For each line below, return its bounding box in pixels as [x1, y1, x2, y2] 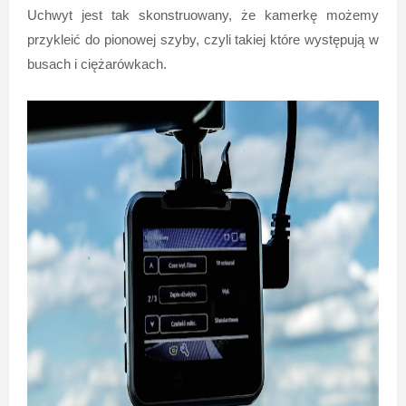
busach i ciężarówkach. [26, 55, 167, 72]
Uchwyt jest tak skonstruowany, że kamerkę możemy [26, 6, 380, 23]
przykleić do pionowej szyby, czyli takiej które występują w [26, 31, 380, 47]
